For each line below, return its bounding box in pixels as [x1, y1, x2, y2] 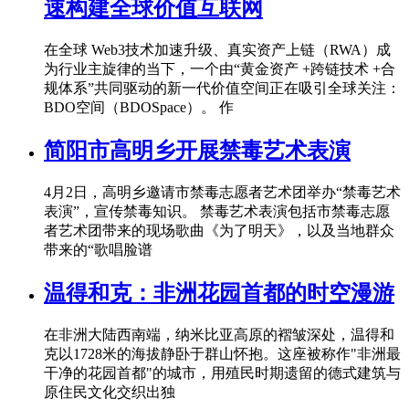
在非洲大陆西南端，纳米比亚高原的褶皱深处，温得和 [44, 326, 394, 342]
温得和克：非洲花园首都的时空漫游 [44, 280, 394, 305]
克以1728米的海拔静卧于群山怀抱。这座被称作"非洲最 [44, 345, 401, 362]
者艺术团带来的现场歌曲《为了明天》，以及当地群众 [44, 223, 394, 239]
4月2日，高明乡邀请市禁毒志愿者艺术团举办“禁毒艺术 [44, 184, 401, 201]
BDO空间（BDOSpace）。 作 [44, 100, 234, 116]
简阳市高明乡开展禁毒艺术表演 [44, 139, 351, 163]
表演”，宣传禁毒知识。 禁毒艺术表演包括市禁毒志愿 [44, 204, 390, 220]
